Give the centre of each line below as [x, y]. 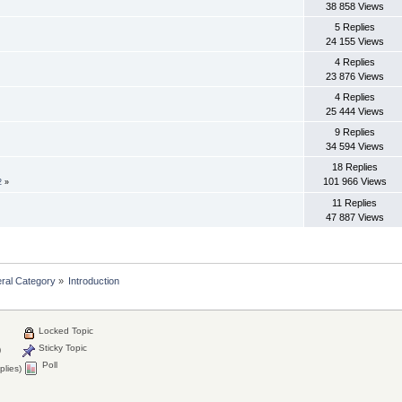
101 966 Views [354, 181]
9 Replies [354, 131]
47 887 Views [354, 217]
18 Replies [354, 166]
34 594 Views [354, 146]
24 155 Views [354, 41]
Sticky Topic [62, 348]
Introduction [94, 280]
